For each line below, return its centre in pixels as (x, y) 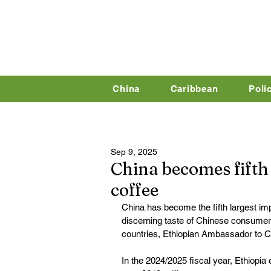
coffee (135, 190)
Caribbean (194, 89)
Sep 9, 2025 (134, 152)
